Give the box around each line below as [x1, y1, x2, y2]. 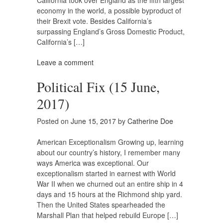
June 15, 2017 [71, 116, 116, 126]
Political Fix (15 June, [37, 77, 160, 97]
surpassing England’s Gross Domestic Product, [37, 26, 185, 37]
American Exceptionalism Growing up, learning [37, 137, 184, 147]
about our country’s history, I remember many [37, 147, 180, 158]
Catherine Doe [127, 116, 173, 126]
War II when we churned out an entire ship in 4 [37, 179, 183, 189]
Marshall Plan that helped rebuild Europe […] [37, 210, 178, 221]
